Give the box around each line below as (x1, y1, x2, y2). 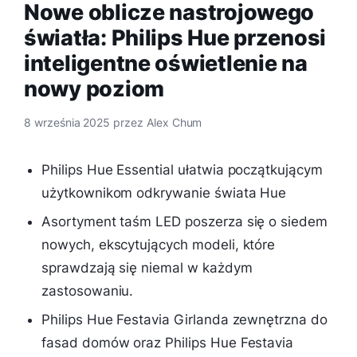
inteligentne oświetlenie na (24, 49, 308, 76)
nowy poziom (24, 75, 165, 102)
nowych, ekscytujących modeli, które (41, 237, 276, 253)
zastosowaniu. (41, 283, 134, 300)
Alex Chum (146, 116, 202, 129)
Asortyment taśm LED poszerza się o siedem (41, 214, 328, 230)
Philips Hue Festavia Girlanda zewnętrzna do (41, 312, 328, 328)
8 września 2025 (24, 116, 111, 129)
